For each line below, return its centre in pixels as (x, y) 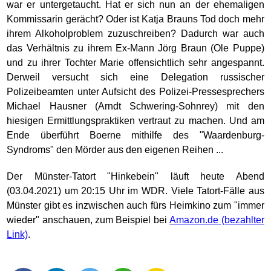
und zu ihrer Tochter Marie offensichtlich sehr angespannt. (135, 63)
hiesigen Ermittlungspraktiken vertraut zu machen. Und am (135, 121)
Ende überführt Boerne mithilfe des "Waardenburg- (135, 135)
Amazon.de (194, 220)
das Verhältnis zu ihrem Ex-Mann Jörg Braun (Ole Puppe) (135, 48)
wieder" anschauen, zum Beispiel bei (88, 220)
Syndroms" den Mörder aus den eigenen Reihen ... (115, 150)
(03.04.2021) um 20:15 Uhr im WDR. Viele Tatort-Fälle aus (135, 191)
